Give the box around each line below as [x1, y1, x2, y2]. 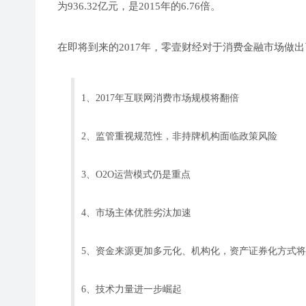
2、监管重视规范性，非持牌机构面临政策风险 [81, 130, 277, 141]
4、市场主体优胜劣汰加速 [81, 206, 191, 218]
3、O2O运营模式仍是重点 [81, 168, 191, 180]
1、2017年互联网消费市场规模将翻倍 [81, 92, 239, 103]
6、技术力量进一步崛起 [81, 283, 182, 294]
